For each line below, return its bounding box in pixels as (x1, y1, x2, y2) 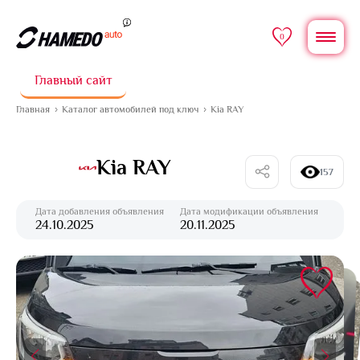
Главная (16, 104, 50, 115)
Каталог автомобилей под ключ (62, 104, 198, 115)
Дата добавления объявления (35, 206, 164, 217)
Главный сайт (34, 73, 112, 88)
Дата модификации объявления (180, 206, 318, 217)
